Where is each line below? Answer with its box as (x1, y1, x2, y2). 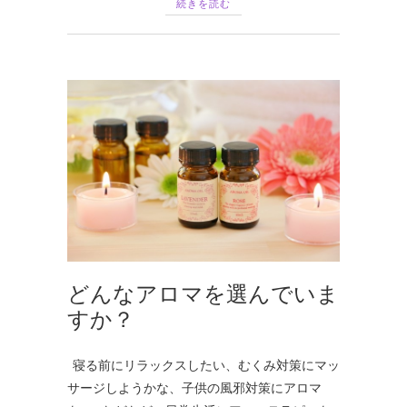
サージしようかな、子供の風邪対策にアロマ (67, 380, 322, 396)
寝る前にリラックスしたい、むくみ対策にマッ (67, 357, 340, 373)
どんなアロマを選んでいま (67, 278, 339, 308)
